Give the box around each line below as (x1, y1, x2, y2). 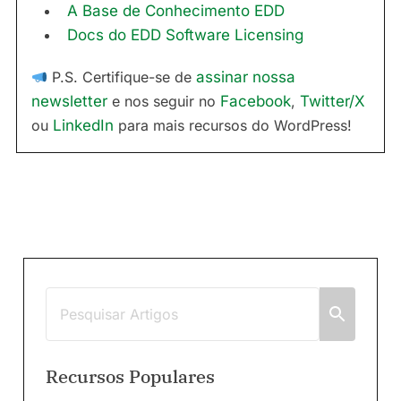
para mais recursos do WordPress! (114, 116, 352, 135)
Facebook (220, 92, 291, 111)
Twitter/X (300, 92, 365, 111)
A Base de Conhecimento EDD (67, 2, 285, 21)
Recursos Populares (46, 364, 215, 389)
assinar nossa (196, 68, 296, 87)
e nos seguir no (107, 92, 220, 111)
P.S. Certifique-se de (47, 68, 197, 87)
